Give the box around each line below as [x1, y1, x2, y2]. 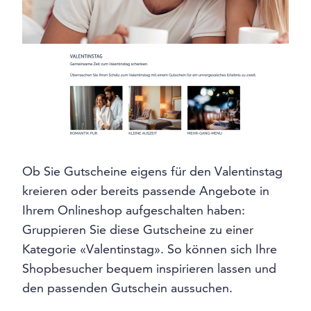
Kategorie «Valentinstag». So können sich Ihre [22, 240, 277, 257]
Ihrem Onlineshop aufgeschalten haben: [22, 201, 245, 218]
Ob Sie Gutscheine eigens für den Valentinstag [22, 162, 283, 179]
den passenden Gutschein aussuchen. [22, 279, 233, 296]
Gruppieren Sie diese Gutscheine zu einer [22, 221, 253, 237]
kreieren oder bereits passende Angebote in [22, 182, 269, 199]
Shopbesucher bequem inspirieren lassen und [22, 260, 276, 276]
